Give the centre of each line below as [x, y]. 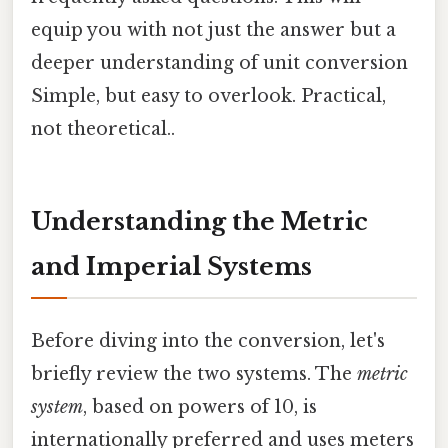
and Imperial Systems [171, 266]
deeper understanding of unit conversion [219, 62]
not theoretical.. [103, 128]
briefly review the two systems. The [194, 373]
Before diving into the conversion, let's [208, 340]
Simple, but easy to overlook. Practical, [208, 95]
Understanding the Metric [199, 221]
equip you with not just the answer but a [213, 29]
